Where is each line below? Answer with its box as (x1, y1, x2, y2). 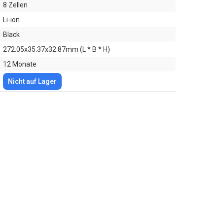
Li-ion (3, 16, 20, 24)
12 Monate (3, 60, 37, 68)
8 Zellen (3, 1, 28, 9)
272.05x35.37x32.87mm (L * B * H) (3, 45, 110, 53)
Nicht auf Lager (8, 77, 57, 85)
